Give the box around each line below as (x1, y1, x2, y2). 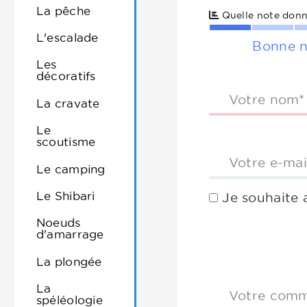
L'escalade (36, 31, 99, 45)
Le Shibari (36, 188, 95, 202)
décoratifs (36, 69, 96, 83)
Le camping (36, 162, 106, 175)
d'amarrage (36, 228, 104, 241)
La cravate (36, 96, 100, 110)
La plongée (36, 254, 102, 268)
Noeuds (36, 216, 81, 230)
